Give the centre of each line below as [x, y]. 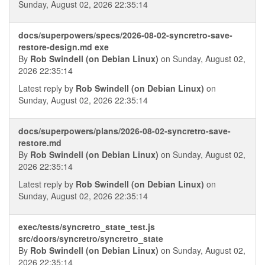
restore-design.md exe [64, 47]
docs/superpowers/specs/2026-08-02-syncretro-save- [125, 35]
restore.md [40, 143]
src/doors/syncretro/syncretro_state [91, 238]
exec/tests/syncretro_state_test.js [87, 227]
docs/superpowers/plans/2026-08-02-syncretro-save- [125, 131]
